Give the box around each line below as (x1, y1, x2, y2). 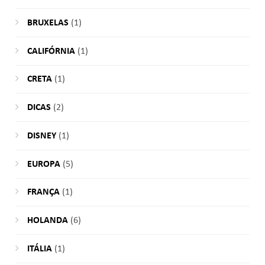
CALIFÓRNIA (27, 46, 75, 56)
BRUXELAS (27, 18, 69, 28)
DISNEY (27, 131, 56, 141)
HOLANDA (27, 216, 68, 226)
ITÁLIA (27, 244, 52, 254)
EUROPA (27, 159, 60, 169)
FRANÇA (27, 188, 60, 198)
